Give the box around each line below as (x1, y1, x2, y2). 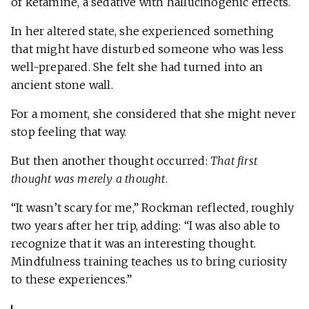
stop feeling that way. (11, 125, 130, 139)
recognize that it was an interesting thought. (11, 237, 257, 251)
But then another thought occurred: (11, 154, 210, 168)
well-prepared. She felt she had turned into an (11, 60, 263, 74)
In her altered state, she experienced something (11, 24, 275, 39)
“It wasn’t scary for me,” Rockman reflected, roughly (11, 201, 295, 215)
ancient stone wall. (11, 78, 116, 92)
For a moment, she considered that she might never (11, 107, 296, 121)
